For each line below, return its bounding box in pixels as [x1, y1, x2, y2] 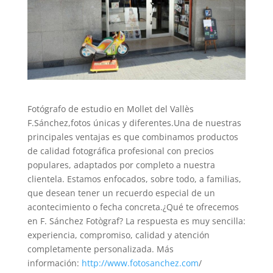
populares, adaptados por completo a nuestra [27, 158, 215, 171]
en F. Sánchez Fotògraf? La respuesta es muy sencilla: [27, 214, 246, 227]
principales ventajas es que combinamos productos [27, 130, 238, 143]
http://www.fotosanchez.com [81, 257, 199, 269]
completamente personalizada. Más [27, 243, 174, 255]
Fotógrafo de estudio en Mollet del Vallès [27, 102, 194, 115]
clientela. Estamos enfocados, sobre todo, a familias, [27, 172, 241, 185]
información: [27, 257, 82, 269]
